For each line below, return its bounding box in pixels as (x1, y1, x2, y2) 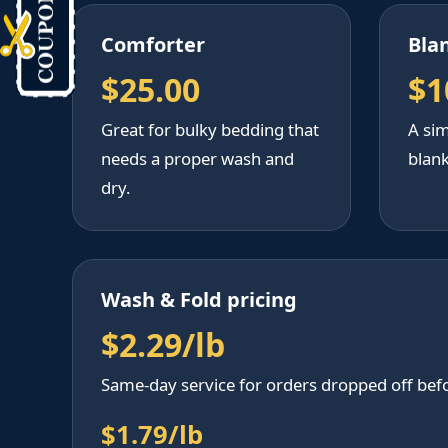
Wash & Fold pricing (101, 286, 297, 314)
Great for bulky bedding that (101, 118, 319, 142)
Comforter (101, 31, 205, 59)
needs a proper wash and (101, 147, 294, 171)
